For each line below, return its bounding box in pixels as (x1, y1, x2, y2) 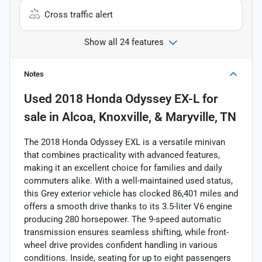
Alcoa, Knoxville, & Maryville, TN (62, 109, 236, 124)
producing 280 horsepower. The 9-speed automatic (24, 213, 221, 225)
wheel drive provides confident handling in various (24, 239, 218, 250)
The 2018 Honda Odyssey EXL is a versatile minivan (24, 136, 225, 147)
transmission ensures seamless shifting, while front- (24, 226, 229, 237)
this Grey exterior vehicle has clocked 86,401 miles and (24, 188, 238, 199)
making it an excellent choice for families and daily (24, 162, 222, 173)
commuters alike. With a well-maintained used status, (24, 175, 233, 186)
